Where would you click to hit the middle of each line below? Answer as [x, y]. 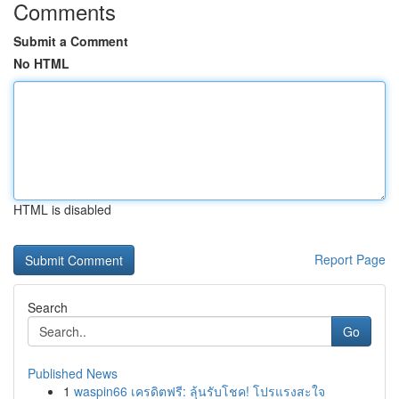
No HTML [41, 63]
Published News [73, 373]
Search [48, 307]
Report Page [350, 259]
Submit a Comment [71, 41]
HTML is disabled [62, 209]
